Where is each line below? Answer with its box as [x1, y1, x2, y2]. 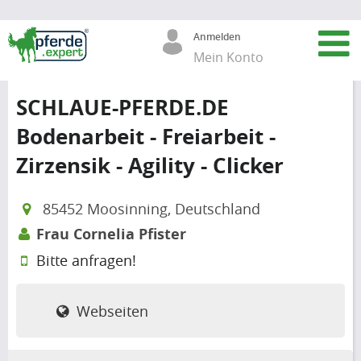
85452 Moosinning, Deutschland [38, 199, 260, 218]
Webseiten [73, 301, 148, 321]
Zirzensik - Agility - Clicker [16, 151, 284, 180]
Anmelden [193, 30, 242, 44]
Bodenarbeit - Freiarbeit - [16, 122, 276, 151]
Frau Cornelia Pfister [36, 224, 186, 244]
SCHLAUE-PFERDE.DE [16, 93, 229, 122]
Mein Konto [193, 48, 264, 66]
